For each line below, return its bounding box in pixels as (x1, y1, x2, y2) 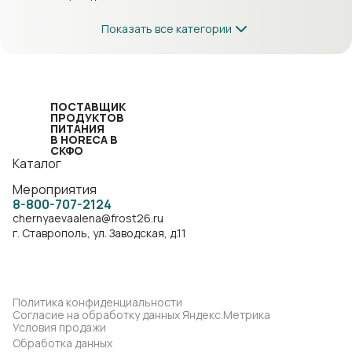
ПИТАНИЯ (50, 121, 104, 136)
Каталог (13, 155, 61, 172)
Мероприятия (13, 181, 97, 198)
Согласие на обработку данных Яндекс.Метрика (13, 307, 270, 322)
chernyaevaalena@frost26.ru (13, 211, 163, 225)
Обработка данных (13, 335, 112, 350)
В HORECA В (50, 132, 118, 147)
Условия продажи (13, 320, 106, 335)
